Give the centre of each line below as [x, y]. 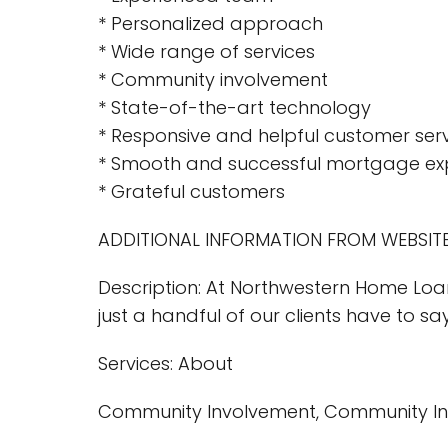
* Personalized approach [210, 23]
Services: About [165, 363]
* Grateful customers [191, 191]
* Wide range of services [206, 51]
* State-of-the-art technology [234, 107]
